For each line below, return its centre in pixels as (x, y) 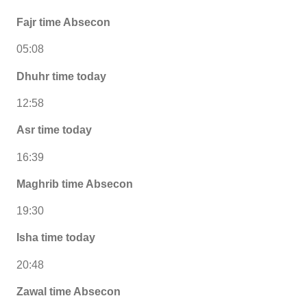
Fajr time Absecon (63, 23)
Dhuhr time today (61, 76)
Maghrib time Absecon (75, 184)
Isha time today (56, 238)
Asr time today (54, 130)
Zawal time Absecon (69, 291)
